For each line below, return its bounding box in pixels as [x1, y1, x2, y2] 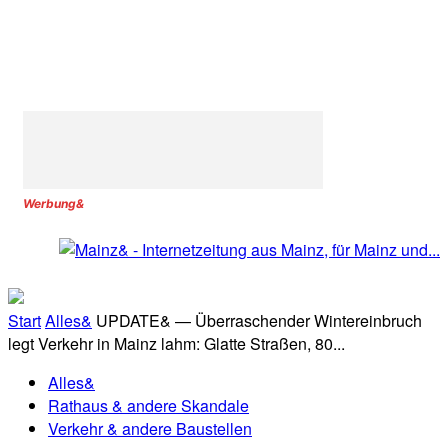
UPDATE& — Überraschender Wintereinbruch [96, 309, 422, 333]
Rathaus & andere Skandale [48, 394, 249, 418]
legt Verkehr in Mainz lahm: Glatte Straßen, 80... [8, 332, 345, 356]
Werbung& [23, 196, 84, 211]
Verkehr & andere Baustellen [48, 417, 252, 441]
